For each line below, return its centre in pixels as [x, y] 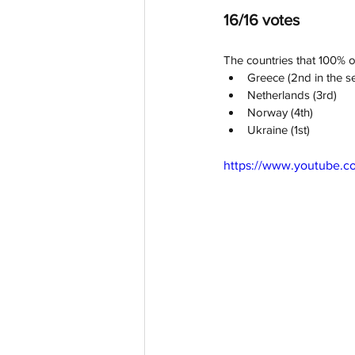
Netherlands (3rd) [292, 95]
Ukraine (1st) [279, 130]
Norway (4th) [280, 113]
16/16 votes [261, 20]
